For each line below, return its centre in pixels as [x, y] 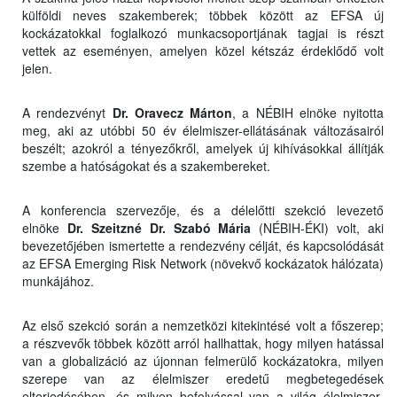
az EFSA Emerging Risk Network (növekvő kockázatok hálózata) [203, 264]
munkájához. [60, 281]
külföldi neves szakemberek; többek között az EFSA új [203, 16]
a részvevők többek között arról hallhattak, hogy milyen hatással [203, 343]
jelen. [39, 69]
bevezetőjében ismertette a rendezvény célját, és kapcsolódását [203, 246]
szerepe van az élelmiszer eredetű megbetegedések [203, 379]
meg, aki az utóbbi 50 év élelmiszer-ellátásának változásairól [203, 131]
